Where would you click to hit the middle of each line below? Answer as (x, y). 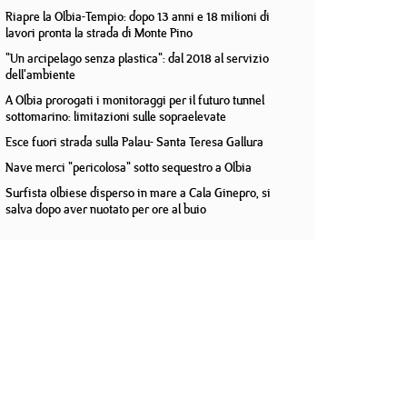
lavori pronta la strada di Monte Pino (99, 33)
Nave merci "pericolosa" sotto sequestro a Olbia (129, 167)
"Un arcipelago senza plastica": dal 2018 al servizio (137, 58)
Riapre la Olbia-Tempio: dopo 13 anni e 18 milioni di (138, 16)
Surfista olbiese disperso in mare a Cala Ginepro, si (138, 193)
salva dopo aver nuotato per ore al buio (106, 209)
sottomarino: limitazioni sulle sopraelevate (116, 116)
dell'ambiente (40, 74)
